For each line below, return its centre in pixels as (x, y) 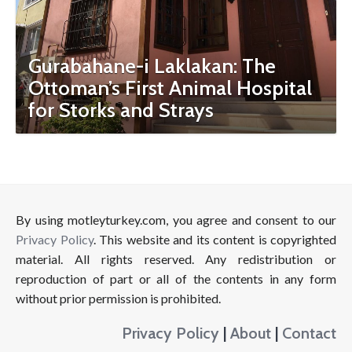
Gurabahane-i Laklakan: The (152, 66)
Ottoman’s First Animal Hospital (170, 88)
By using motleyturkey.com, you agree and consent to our (176, 220)
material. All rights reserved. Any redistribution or (176, 259)
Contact (309, 333)
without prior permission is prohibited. (118, 298)
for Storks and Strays (121, 110)
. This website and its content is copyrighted (214, 239)
